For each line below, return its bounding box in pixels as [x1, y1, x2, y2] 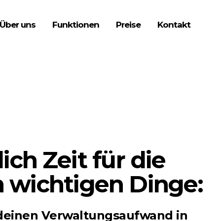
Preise [116, 20, 141, 30]
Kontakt [157, 20, 190, 30]
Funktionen [52, 20, 99, 30]
